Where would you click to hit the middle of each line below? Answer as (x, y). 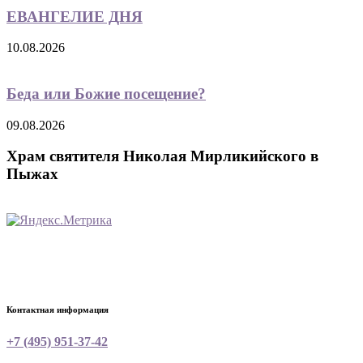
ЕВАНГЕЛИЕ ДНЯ (75, 16)
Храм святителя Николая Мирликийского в (162, 156)
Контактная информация (58, 310)
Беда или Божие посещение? (106, 93)
